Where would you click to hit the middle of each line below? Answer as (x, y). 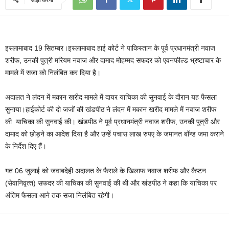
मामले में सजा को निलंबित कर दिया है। (53, 73)
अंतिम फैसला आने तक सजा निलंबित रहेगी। (60, 195)
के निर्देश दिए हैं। (26, 146)
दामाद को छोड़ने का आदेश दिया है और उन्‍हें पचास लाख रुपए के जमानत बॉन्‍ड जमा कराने (114, 134)
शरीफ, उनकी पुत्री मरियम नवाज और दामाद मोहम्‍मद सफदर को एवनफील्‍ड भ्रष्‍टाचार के (113, 60)
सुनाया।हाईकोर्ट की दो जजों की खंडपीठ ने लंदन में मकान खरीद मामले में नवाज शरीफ (111, 109)
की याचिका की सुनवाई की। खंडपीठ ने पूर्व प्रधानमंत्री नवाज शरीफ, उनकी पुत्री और (112, 122)
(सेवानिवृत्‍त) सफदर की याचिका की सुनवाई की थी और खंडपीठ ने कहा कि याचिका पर (111, 183)
